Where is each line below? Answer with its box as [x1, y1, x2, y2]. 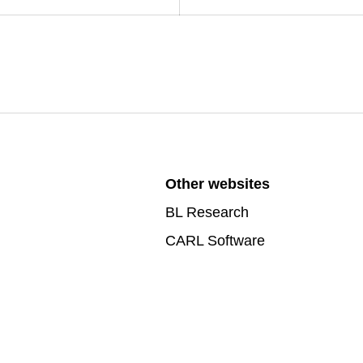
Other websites [165, 176, 270, 192]
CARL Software [165, 233, 265, 249]
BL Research [165, 204, 249, 220]
